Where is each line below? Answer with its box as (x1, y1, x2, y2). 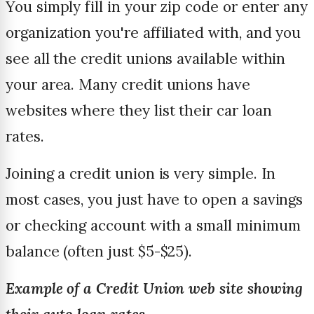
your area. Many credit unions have (6, 75, 250, 95)
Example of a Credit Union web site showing (6, 279, 303, 299)
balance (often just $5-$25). (6, 242, 193, 261)
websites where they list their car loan (6, 101, 272, 121)
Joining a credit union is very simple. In (6, 164, 276, 184)
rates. (6, 127, 44, 146)
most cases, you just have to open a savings (6, 190, 303, 210)
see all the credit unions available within (6, 49, 286, 69)
